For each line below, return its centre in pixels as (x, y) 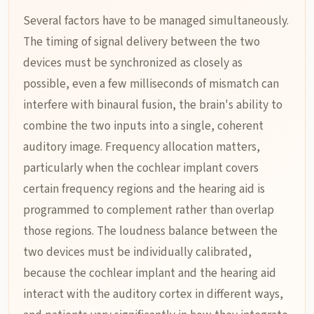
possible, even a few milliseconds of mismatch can (151, 84)
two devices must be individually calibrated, (137, 252)
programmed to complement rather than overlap (149, 210)
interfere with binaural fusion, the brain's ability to (153, 105)
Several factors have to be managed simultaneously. (156, 21)
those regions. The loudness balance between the (150, 231)
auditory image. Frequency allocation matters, (142, 147)
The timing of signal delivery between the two (142, 42)
